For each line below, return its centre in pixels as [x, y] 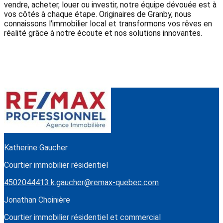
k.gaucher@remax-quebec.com [105, 183]
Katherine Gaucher [36, 148]
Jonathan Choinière [37, 200]
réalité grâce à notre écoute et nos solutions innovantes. [103, 33]
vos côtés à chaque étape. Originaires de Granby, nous [98, 14]
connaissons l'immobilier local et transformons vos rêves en [108, 24]
